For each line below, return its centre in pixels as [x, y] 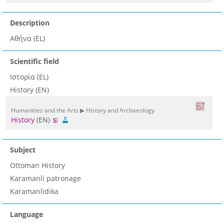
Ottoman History [37, 165]
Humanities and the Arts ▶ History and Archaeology [83, 110]
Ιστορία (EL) [29, 77]
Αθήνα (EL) [27, 38]
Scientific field [34, 61]
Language [26, 214]
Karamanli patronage [45, 178]
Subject [23, 150]
